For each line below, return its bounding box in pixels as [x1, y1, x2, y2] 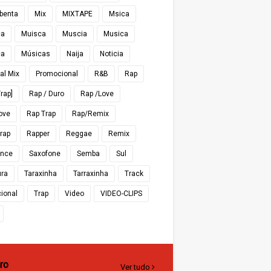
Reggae [66, 129, 92, 138]
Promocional [36, 70, 78, 78]
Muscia [62, 30, 87, 38]
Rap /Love [80, 90, 114, 98]
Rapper [27, 129, 50, 138]
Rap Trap [27, 109, 56, 118]
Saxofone [29, 149, 60, 158]
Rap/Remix [72, 109, 109, 118]
